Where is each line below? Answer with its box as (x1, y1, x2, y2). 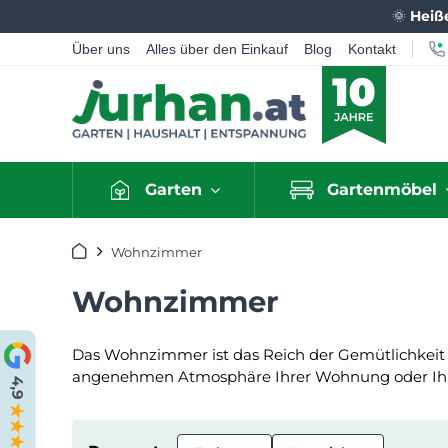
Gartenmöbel (327, 180, 438, 199)
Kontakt (348, 41, 396, 57)
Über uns (72, 41, 130, 57)
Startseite (71, 241, 133, 258)
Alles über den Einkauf (146, 41, 288, 57)
